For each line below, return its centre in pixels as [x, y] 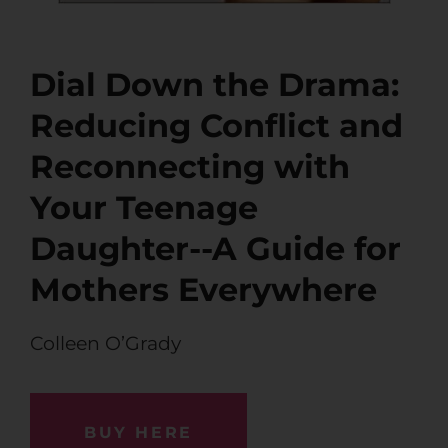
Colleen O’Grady [105, 344]
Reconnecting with [190, 167]
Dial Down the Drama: [214, 85]
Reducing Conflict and [216, 126]
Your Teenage [144, 208]
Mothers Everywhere [203, 290]
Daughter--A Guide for [215, 249]
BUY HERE [138, 432]
